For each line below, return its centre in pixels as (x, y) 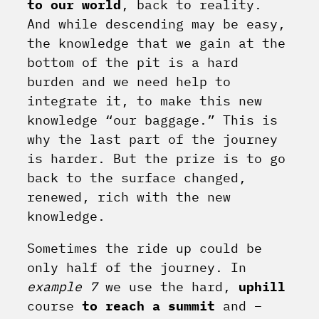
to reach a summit (148, 306)
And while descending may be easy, (156, 24)
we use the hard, (168, 287)
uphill (262, 287)
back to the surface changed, (137, 178)
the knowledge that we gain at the (156, 43)
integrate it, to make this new (145, 101)
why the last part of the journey (152, 140)
